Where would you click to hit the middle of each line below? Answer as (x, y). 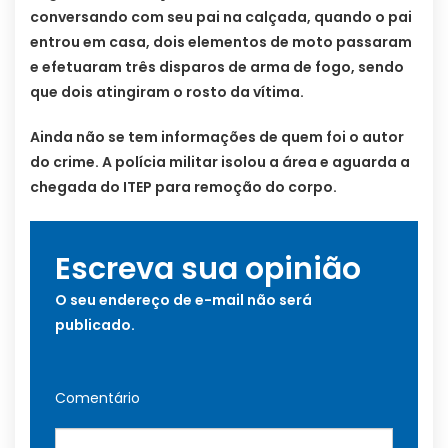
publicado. (95, 325)
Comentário (97, 398)
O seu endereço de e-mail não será (183, 300)
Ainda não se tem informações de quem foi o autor (217, 137)
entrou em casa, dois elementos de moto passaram (221, 42)
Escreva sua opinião (208, 269)
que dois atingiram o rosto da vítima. (167, 92)
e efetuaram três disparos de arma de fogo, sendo (217, 67)
